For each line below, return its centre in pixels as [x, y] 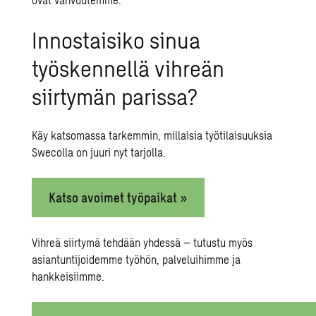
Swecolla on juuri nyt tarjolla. [99, 152]
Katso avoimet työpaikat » [119, 198]
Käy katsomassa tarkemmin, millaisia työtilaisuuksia [152, 135]
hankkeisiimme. [68, 276]
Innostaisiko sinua [116, 40]
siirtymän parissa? [115, 96]
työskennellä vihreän [128, 68]
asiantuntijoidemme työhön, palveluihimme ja [136, 260]
